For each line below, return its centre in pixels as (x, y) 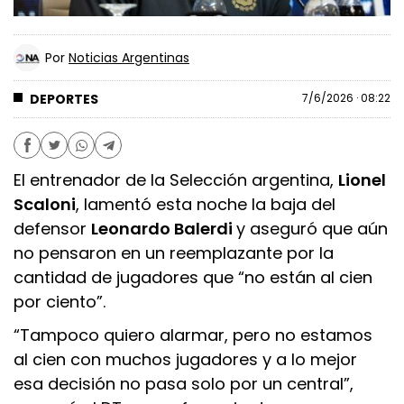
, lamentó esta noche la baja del (206, 204)
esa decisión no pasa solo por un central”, (184, 384)
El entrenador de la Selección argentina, (176, 179)
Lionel (362, 179)
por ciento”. (60, 301)
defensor (52, 228)
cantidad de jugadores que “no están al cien (193, 277)
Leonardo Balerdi (164, 228)
